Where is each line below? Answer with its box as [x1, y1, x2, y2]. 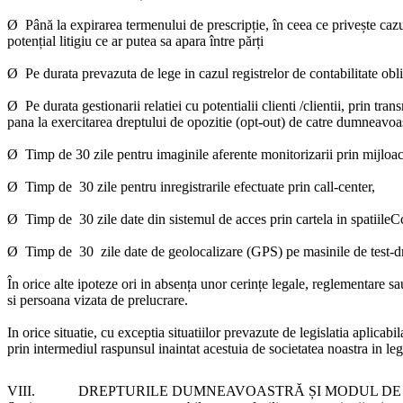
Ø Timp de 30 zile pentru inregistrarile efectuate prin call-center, [7, 179, 379, 194]
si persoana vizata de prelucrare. [7, 292, 192, 308]
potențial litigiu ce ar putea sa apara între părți [7, 33, 264, 49]
